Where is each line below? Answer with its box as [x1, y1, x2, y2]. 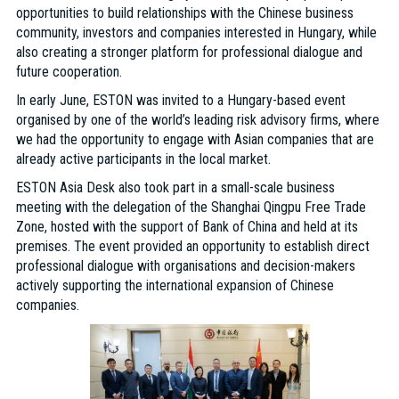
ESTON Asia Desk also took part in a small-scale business [15, 179, 335, 197]
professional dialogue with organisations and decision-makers [15, 257, 355, 275]
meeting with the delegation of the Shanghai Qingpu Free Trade [15, 199, 366, 216]
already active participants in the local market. [15, 151, 271, 168]
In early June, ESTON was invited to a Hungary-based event [15, 92, 346, 110]
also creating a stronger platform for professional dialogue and [15, 44, 362, 61]
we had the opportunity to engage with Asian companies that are [15, 131, 374, 149]
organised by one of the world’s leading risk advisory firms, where [15, 111, 379, 129]
